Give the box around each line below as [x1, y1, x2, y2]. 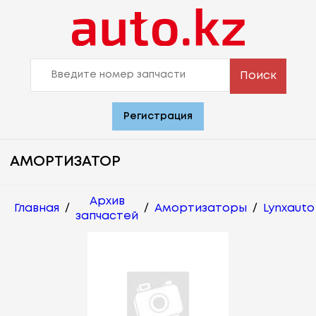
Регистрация [123, 111, 193, 121]
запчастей [75, 210, 138, 221]
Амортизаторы [154, 203, 247, 214]
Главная [14, 203, 59, 214]
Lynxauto [263, 203, 315, 214]
